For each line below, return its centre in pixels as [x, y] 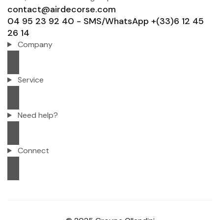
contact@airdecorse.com [62, 9]
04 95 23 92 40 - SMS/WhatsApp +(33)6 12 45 [106, 21]
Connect [33, 150]
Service [30, 80]
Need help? [38, 115]
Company [35, 44]
